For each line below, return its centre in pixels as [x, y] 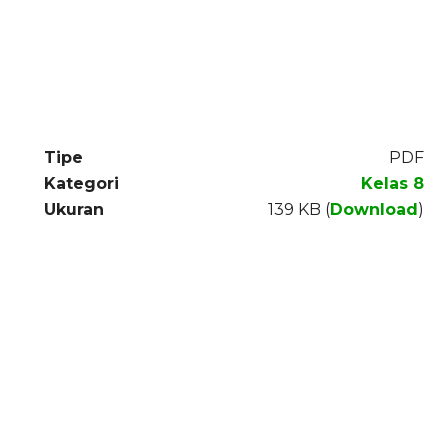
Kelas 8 [392, 183]
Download [374, 209]
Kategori [81, 183]
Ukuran [74, 209]
